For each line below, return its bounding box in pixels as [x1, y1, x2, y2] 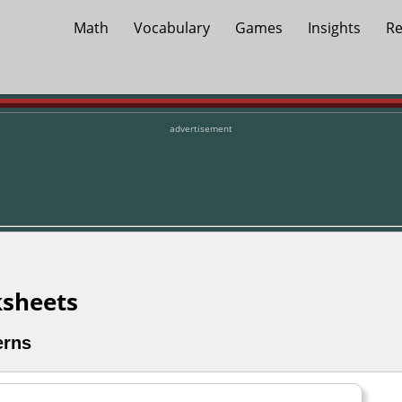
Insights [308, 18, 361, 38]
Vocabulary [134, 18, 210, 38]
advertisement [170, 122, 232, 135]
